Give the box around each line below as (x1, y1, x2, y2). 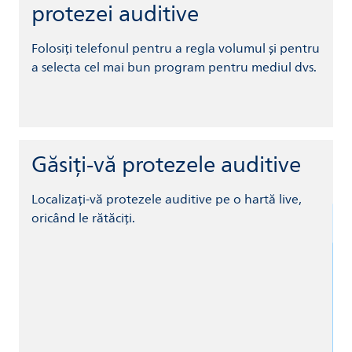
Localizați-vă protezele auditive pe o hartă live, (31, 189, 302, 210)
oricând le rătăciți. (31, 207, 135, 229)
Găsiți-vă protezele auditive (31, 146, 301, 183)
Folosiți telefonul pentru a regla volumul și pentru (31, 38, 320, 59)
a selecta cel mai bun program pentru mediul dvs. (31, 57, 317, 78)
